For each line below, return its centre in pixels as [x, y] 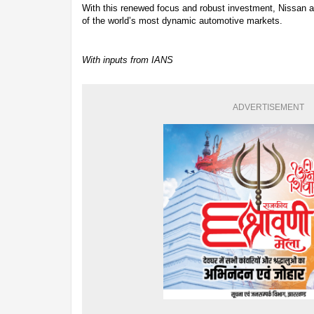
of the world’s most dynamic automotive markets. [182, 20]
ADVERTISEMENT [268, 107]
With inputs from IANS [128, 60]
